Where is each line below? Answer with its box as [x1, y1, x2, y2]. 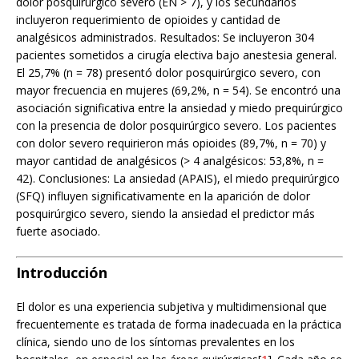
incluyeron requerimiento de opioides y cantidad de [16, 11, 280, 27]
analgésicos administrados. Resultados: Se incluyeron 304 [16, 29, 314, 45]
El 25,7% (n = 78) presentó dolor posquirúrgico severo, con [16, 64, 321, 80]
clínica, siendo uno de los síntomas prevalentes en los [16, 333, 295, 349]
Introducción [16, 262, 107, 282]
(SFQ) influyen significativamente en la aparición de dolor [16, 188, 310, 204]
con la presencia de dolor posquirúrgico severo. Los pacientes [16, 117, 337, 133]
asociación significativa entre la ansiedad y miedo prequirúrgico [16, 99, 343, 115]
